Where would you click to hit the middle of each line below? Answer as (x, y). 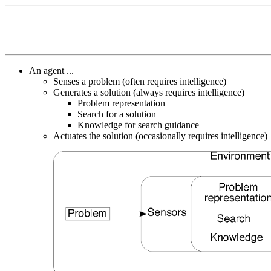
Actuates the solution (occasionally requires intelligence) (160, 135)
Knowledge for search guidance (138, 125)
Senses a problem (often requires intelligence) (140, 81)
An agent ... (51, 70)
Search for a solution (117, 114)
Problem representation (121, 103)
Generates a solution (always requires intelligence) (149, 92)
